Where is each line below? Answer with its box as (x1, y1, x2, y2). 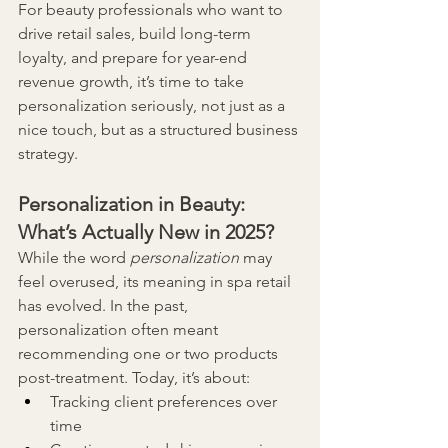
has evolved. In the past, (18, 296, 192, 316)
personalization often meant (18, 320, 222, 340)
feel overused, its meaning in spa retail (18, 272, 295, 292)
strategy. (18, 144, 78, 164)
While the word (18, 248, 130, 268)
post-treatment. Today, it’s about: (18, 368, 250, 388)
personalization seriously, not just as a (18, 96, 289, 116)
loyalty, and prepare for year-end (18, 48, 251, 68)
